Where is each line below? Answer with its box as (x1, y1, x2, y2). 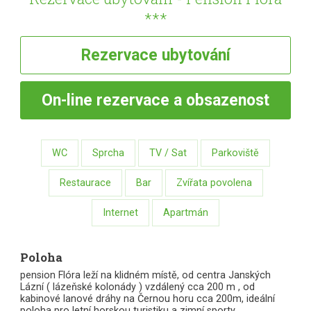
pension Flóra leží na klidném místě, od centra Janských (19, 269, 271, 281)
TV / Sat (149, 147, 187, 160)
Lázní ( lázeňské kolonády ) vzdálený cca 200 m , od (19, 280, 255, 293)
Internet (103, 207, 138, 219)
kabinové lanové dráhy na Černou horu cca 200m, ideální (19, 292, 275, 305)
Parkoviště (212, 147, 259, 160)
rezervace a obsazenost (92, 91, 269, 110)
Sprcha (92, 147, 124, 160)
